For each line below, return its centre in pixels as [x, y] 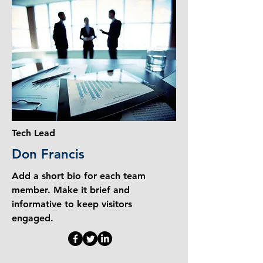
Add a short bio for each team [79, 176]
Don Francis [48, 154]
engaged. [33, 218]
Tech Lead [33, 133]
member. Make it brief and [71, 190]
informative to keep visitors [72, 204]
